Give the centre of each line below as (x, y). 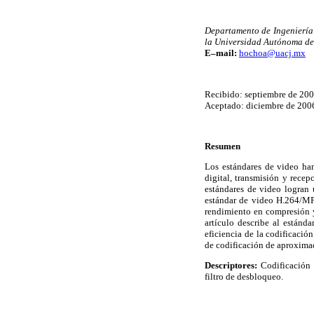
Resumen (223, 146)
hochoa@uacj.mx (272, 53)
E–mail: (221, 53)
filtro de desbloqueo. (244, 277)
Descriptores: (233, 266)
